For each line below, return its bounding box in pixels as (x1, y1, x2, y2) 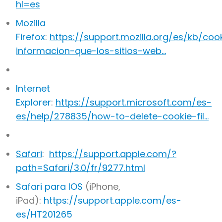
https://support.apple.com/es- (44, 194, 181, 207)
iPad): (16, 194, 44, 207)
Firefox (16, 31, 45, 44)
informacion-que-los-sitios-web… (16, 45, 166, 57)
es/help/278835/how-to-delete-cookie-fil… (16, 110, 209, 123)
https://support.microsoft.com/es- (55, 96, 212, 109)
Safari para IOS (16, 180, 83, 193)
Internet (16, 82, 50, 95)
